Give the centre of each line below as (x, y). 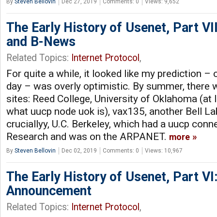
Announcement (49, 191)
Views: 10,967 (164, 150)
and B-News (41, 41)
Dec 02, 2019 (79, 150)
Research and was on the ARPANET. (88, 136)
